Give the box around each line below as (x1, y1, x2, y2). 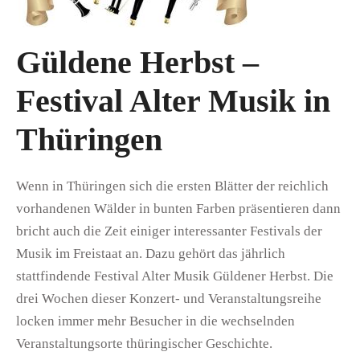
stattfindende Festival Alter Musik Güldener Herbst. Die (16, 268, 333, 284)
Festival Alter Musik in (16, 82, 330, 119)
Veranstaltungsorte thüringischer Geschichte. (16, 335, 272, 351)
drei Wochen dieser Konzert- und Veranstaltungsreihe (16, 290, 321, 306)
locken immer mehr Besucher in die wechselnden (16, 313, 295, 329)
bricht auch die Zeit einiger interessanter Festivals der (16, 223, 322, 239)
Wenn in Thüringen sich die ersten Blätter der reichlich (16, 178, 329, 194)
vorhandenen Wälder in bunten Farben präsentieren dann (16, 200, 341, 216)
